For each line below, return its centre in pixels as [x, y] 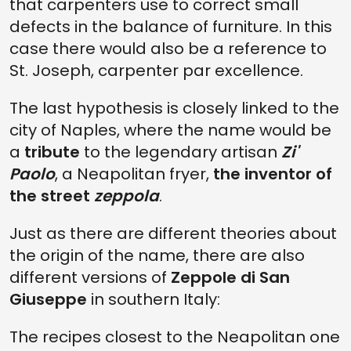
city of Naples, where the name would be [170, 130]
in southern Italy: [154, 299]
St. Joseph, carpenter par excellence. [156, 71]
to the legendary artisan [179, 152]
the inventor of [273, 174]
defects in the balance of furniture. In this [171, 27]
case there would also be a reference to [168, 49]
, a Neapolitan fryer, [134, 174]
